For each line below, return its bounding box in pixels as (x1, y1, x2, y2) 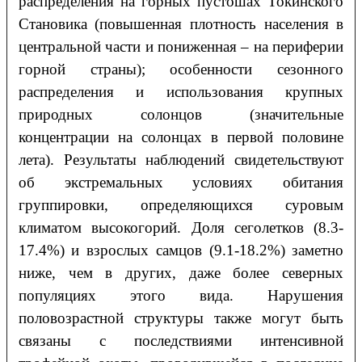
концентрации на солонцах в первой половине (18, 128, 344, 146)
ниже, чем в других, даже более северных (18, 264, 344, 282)
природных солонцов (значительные (18, 106, 344, 124)
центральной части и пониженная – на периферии (18, 38, 344, 56)
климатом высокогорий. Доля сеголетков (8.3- (18, 219, 344, 237)
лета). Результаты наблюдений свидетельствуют (18, 151, 344, 169)
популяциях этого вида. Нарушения (18, 287, 344, 305)
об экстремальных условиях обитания (18, 174, 344, 192)
